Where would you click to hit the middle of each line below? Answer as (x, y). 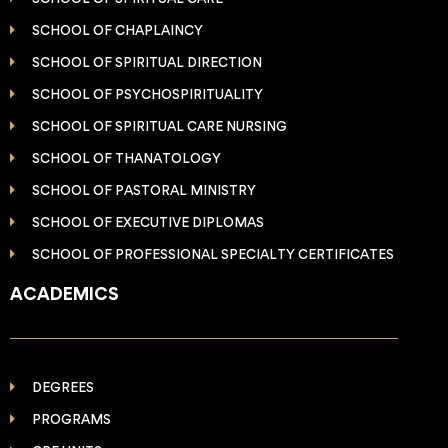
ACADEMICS (64, 294)
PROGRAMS (72, 419)
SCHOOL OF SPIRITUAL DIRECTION (147, 62)
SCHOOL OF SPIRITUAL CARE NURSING (160, 126)
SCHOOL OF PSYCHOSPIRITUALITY (148, 94)
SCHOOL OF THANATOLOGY (127, 158)
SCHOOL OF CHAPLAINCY (118, 30)
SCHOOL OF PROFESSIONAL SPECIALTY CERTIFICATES (213, 254)
